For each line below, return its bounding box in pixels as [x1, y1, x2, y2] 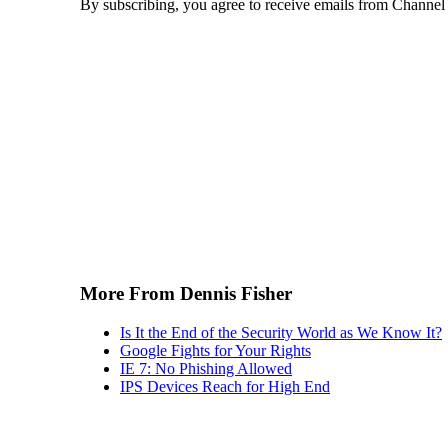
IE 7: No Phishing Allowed [120, 359, 292, 377]
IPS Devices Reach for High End [120, 377, 330, 395]
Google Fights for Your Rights [120, 341, 311, 359]
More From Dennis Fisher [80, 282, 292, 304]
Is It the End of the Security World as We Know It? [120, 323, 442, 341]
